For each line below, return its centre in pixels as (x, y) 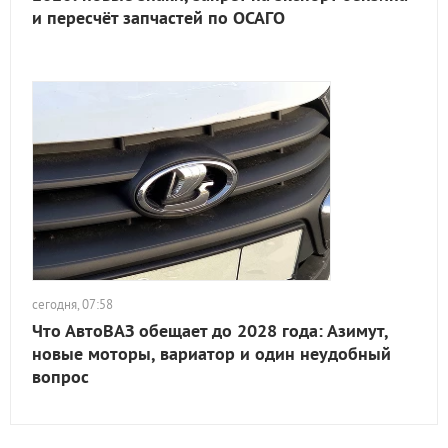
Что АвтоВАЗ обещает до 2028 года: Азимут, (210, 330)
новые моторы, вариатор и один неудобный (211, 353)
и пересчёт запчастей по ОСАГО (158, 17)
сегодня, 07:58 (72, 304)
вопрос (60, 376)
